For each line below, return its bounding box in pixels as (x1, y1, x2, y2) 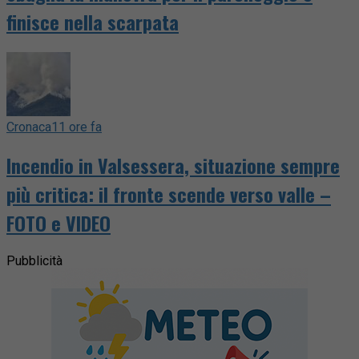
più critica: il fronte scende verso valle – (6, 179, 331, 208)
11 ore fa (51, 119, 102, 135)
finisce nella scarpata (6, 7, 179, 37)
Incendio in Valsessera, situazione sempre (6, 150, 340, 179)
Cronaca (6, 119, 51, 135)
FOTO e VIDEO (6, 208, 111, 237)
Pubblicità (6, 252, 63, 268)
